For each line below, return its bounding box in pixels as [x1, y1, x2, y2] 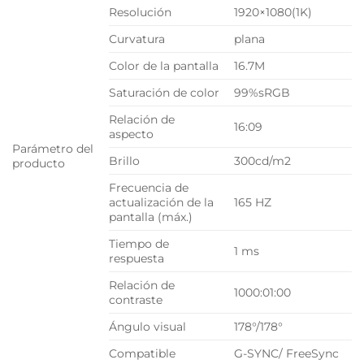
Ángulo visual [109, 319, 186, 335]
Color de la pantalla [109, 58, 219, 74]
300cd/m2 [234, 154, 292, 169]
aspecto [109, 127, 154, 142]
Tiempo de [109, 236, 169, 252]
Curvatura [109, 32, 165, 47]
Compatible [109, 346, 175, 362]
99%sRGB [234, 85, 291, 101]
